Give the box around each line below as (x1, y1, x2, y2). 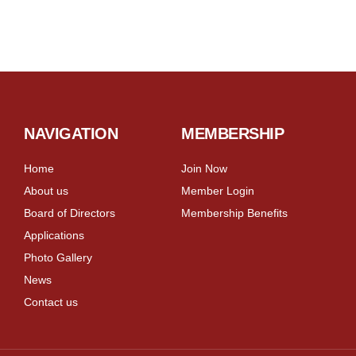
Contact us (24, 295, 78, 308)
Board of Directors (24, 206, 115, 219)
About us (24, 184, 68, 197)
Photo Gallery (24, 250, 92, 264)
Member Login (181, 184, 254, 197)
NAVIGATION (24, 124, 118, 142)
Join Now (181, 161, 227, 175)
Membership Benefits (181, 206, 288, 219)
